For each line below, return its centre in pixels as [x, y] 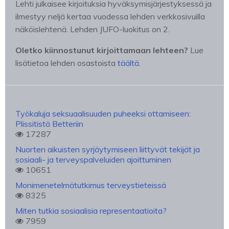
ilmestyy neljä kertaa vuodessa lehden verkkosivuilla [110, 16]
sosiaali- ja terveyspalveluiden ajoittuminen [93, 159]
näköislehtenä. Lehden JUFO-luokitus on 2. [93, 29]
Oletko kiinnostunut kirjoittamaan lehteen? [102, 50]
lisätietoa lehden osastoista [66, 63]
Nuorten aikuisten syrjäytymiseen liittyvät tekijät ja [108, 149]
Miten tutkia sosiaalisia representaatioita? [91, 211]
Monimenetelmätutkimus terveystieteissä [91, 185]
